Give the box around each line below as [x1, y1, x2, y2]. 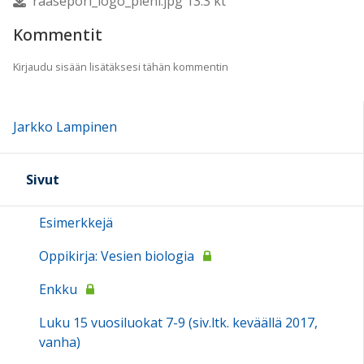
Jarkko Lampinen [13, 117, 117, 136]
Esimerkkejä [39, 213, 113, 232]
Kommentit [13, 23, 102, 45]
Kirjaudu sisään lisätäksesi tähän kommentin [13, 58, 228, 74]
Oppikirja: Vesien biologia [39, 246, 194, 265]
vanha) [39, 332, 80, 351]
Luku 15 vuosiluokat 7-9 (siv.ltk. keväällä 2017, [39, 313, 318, 331]
